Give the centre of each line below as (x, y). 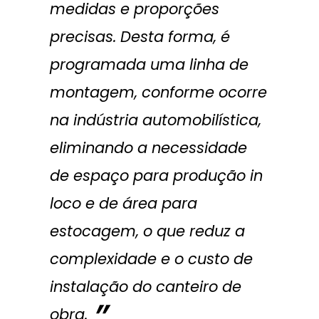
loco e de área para (123, 203)
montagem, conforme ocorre (158, 92)
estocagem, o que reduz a (147, 231)
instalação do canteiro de (145, 287)
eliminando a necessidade (148, 148)
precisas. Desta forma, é (140, 37)
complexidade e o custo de (151, 259)
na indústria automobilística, (155, 120)
